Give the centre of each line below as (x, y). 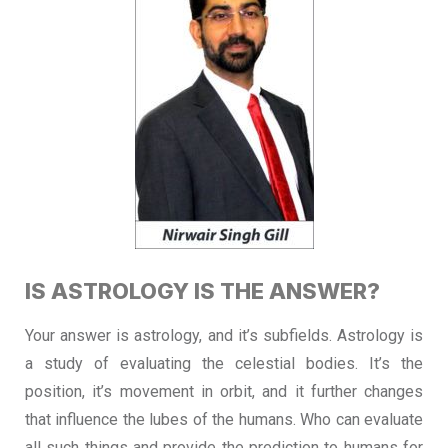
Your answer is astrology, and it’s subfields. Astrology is (224, 335)
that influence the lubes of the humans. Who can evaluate (224, 419)
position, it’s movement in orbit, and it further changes (224, 391)
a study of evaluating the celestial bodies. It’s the (224, 363)
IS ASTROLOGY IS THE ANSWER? (202, 291)
